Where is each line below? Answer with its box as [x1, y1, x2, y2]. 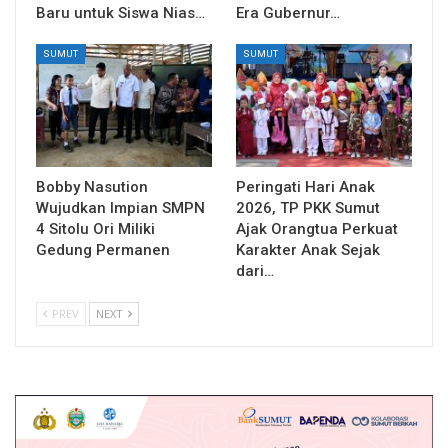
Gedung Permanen [36, 241, 170, 260]
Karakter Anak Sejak [236, 241, 380, 260]
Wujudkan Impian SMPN [36, 199, 205, 218]
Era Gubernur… [236, 3, 340, 22]
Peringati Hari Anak [236, 178, 375, 197]
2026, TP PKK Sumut [236, 199, 380, 218]
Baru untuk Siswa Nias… [36, 3, 205, 22]
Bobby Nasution [36, 178, 148, 197]
